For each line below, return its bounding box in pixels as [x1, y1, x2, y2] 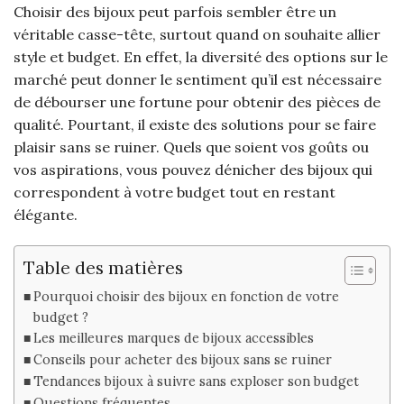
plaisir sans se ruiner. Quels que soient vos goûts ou [14, 138, 369, 157]
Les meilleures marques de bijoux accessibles [32, 329, 314, 347]
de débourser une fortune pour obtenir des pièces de [14, 93, 381, 112]
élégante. [14, 206, 78, 225]
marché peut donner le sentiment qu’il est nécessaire [14, 70, 381, 89]
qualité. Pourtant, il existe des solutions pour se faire [14, 115, 376, 134]
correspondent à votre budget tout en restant [14, 183, 335, 202]
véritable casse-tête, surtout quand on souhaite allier [14, 25, 381, 44]
